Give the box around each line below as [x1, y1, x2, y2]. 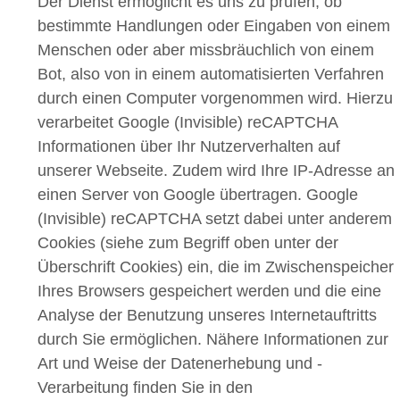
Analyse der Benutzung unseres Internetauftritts [37, 306, 377, 325]
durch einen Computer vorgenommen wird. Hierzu [37, 89, 393, 108]
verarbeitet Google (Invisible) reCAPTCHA [37, 113, 337, 132]
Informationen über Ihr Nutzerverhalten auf [37, 137, 340, 156]
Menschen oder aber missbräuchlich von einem [37, 41, 374, 60]
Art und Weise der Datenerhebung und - [37, 354, 322, 373]
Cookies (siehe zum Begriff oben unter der [37, 234, 338, 253]
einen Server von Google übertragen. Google [37, 186, 358, 204]
